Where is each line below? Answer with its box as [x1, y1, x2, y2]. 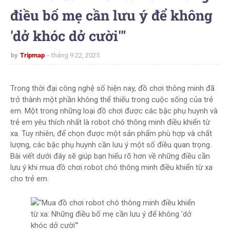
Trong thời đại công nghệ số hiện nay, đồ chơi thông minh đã [10, 84, 215, 93]
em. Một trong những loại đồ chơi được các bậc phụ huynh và [10, 106, 218, 116]
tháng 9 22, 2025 [51, 51, 100, 59]
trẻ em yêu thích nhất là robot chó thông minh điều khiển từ [10, 118, 210, 127]
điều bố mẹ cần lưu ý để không [10, 6, 213, 24]
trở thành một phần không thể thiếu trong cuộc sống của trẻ [10, 95, 213, 104]
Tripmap [20, 51, 45, 59]
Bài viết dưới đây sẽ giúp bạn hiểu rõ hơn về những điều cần [10, 151, 210, 161]
